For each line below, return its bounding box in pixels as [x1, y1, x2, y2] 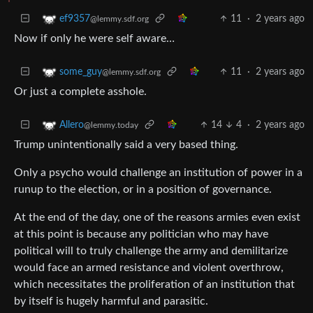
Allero [59, 119, 84, 130]
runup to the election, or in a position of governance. [14, 183, 272, 195]
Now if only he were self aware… [14, 32, 175, 44]
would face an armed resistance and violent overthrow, [14, 261, 284, 273]
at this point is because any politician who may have [14, 228, 268, 240]
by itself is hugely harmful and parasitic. [14, 295, 208, 307]
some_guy [59, 66, 102, 77]
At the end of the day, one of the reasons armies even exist [14, 211, 300, 223]
